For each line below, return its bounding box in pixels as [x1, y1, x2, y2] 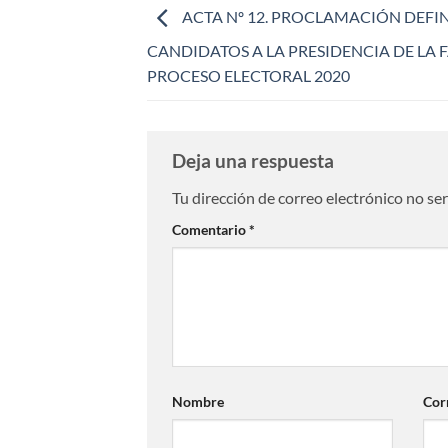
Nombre [172, 393, 224, 411]
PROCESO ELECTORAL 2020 [147, 66, 350, 86]
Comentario [172, 221, 249, 239]
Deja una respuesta [172, 148, 338, 172]
